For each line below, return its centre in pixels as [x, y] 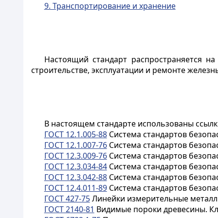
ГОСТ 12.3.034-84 [75, 166]
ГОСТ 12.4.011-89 [75, 188]
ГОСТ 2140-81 [69, 209]
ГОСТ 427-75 [67, 199]
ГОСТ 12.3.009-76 [75, 156]
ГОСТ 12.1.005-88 [75, 134]
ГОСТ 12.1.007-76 [75, 145]
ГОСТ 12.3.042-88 [75, 177]
